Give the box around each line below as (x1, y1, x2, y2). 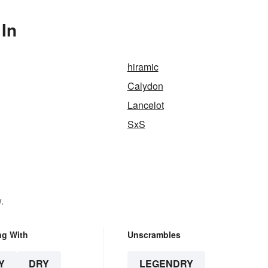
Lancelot (127, 98, 164, 112)
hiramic (127, 59, 159, 74)
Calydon (127, 78, 163, 93)
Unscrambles (127, 228, 181, 240)
